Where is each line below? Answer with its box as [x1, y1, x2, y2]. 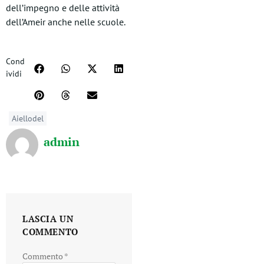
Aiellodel [12, 113, 44, 124]
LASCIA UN [22, 213, 74, 225]
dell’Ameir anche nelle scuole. [6, 16, 126, 28]
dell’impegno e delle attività [6, 2, 120, 14]
